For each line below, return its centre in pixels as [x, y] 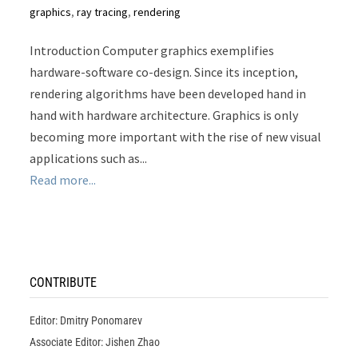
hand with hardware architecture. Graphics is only [164, 115]
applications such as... [89, 159]
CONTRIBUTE [64, 283]
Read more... [63, 180]
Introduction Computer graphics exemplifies [152, 51]
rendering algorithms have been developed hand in [168, 94]
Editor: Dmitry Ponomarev [86, 321]
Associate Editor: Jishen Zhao [95, 342]
